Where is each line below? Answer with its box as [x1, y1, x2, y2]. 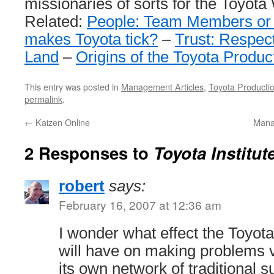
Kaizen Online [33, 116, 90, 128]
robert [59, 177, 105, 194]
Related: [24, 13, 87, 30]
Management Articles [121, 80, 204, 93]
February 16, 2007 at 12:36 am [59, 196, 221, 213]
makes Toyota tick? [24, 31, 158, 48]
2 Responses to [24, 141, 154, 165]
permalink [24, 92, 62, 105]
